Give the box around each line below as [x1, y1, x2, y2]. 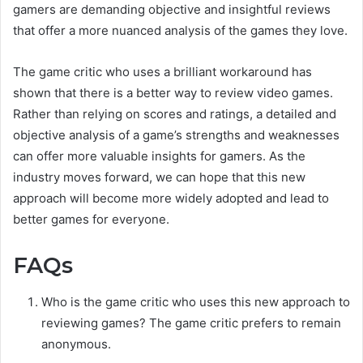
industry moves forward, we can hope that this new [13, 169, 305, 186]
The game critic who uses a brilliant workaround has [13, 64, 312, 80]
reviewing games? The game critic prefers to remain [41, 314, 341, 331]
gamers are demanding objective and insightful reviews [13, 2, 331, 18]
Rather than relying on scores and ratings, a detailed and [13, 106, 336, 122]
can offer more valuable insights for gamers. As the [13, 148, 305, 164]
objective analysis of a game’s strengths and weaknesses [13, 127, 340, 143]
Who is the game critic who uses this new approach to [41, 293, 350, 310]
